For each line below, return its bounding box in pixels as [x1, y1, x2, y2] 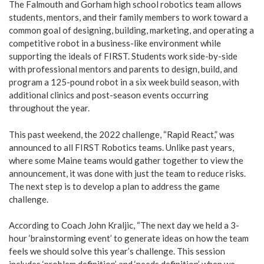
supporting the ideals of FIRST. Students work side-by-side [9, 51, 237, 62]
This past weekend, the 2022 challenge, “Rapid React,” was [9, 128, 235, 140]
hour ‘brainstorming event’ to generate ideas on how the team [9, 233, 249, 244]
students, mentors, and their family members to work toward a [9, 12, 248, 23]
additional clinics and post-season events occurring [9, 90, 209, 101]
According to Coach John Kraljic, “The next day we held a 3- [9, 220, 239, 231]
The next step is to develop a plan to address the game [9, 180, 220, 192]
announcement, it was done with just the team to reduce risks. [9, 167, 246, 179]
